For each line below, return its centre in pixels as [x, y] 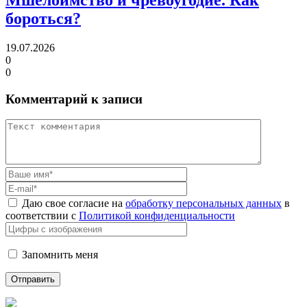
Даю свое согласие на [74, 204]
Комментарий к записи [74, 99]
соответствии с [42, 216]
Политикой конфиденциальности [157, 216]
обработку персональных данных [204, 204]
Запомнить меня [60, 255]
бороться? [43, 18]
